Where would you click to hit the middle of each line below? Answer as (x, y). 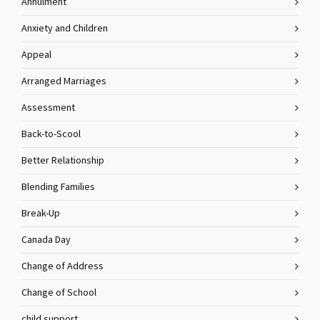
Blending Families (58, 187)
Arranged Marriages (64, 81)
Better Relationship (63, 161)
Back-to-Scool (51, 134)
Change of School (59, 293)
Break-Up (41, 214)
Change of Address (62, 266)
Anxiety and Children (65, 29)
